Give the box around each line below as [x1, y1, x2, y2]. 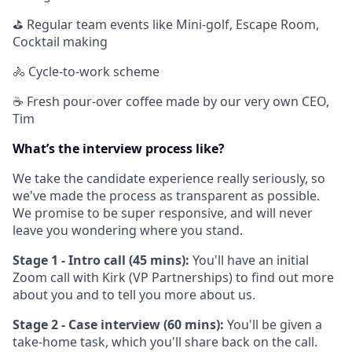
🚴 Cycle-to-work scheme [13, 63, 159, 80]
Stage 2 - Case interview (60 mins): [13, 316, 224, 333]
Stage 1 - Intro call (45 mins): [13, 251, 189, 269]
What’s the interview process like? [13, 140, 225, 157]
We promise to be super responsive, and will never [13, 204, 313, 222]
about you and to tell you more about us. [13, 286, 255, 303]
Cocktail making [13, 33, 108, 50]
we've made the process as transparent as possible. [13, 187, 320, 204]
